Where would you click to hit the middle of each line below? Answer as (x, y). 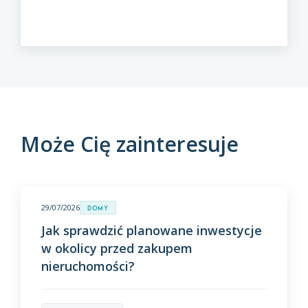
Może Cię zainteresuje (130, 144)
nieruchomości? (88, 266)
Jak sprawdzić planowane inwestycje (152, 230)
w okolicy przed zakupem (117, 248)
